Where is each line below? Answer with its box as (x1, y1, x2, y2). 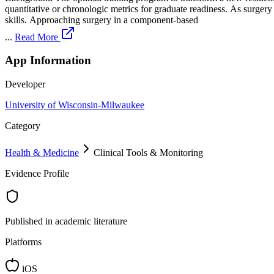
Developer (5, 79, 45, 90)
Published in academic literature (5, 216, 127, 227)
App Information (5, 54, 91, 67)
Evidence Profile (5, 168, 69, 179)
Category (5, 120, 40, 131)
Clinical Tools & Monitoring (94, 147, 203, 158)
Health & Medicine (5, 147, 79, 158)
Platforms (5, 237, 42, 248)
